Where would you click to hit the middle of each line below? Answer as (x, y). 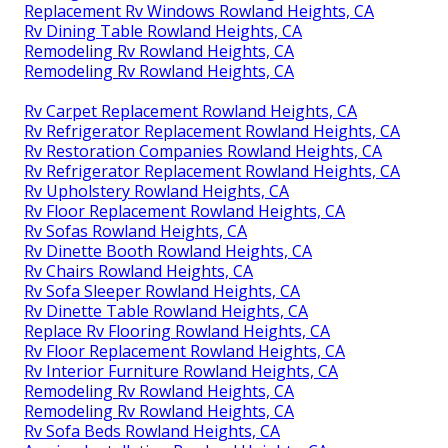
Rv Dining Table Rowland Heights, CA (163, 30)
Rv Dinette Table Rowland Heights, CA (166, 310)
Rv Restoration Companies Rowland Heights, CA (203, 150)
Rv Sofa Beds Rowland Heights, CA (152, 430)
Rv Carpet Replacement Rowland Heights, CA (190, 110)
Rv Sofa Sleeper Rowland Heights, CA (162, 290)
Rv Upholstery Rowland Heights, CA (156, 190)
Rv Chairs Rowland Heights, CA (138, 270)
